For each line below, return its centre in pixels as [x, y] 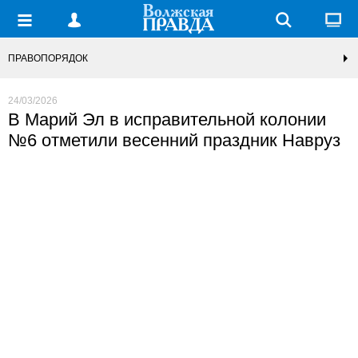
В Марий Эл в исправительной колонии [167, 119]
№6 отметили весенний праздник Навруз [174, 140]
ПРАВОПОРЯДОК [48, 58]
